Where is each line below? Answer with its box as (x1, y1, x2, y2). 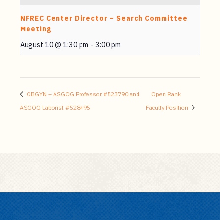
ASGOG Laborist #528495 (20, 104, 90, 111)
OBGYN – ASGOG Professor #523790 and (25, 90, 139, 98)
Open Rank (151, 90, 181, 98)
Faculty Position (145, 104, 190, 111)
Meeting (20, 25, 51, 34)
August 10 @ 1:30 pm (20, 40, 88, 50)
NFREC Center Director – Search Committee (20, 14, 188, 23)
